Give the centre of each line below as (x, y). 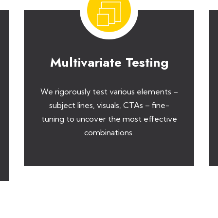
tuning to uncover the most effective (109, 119)
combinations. (109, 132)
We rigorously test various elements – (109, 91)
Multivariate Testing (109, 62)
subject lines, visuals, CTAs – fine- (109, 105)
